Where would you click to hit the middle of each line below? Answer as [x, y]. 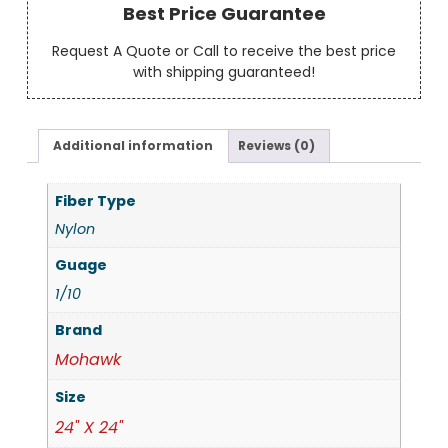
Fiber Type [96, 200]
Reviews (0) [277, 146]
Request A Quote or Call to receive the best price [224, 51]
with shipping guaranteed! [224, 72]
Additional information [133, 146]
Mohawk [88, 360]
